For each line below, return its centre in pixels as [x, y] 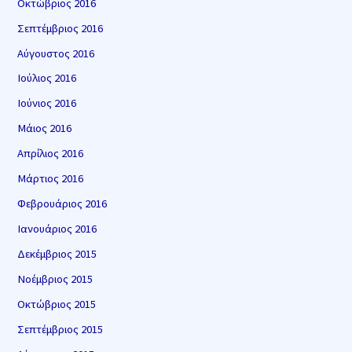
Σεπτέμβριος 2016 [60, 28]
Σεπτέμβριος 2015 [60, 329]
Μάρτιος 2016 [51, 179]
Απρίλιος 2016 [51, 154]
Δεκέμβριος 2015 [57, 254]
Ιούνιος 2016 [47, 103]
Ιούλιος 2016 [47, 78]
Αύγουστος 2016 [56, 53]
